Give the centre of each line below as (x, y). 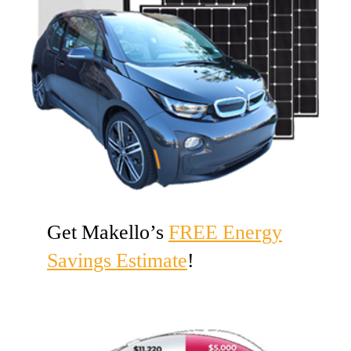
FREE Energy (225, 233)
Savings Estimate (117, 261)
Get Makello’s (108, 233)
